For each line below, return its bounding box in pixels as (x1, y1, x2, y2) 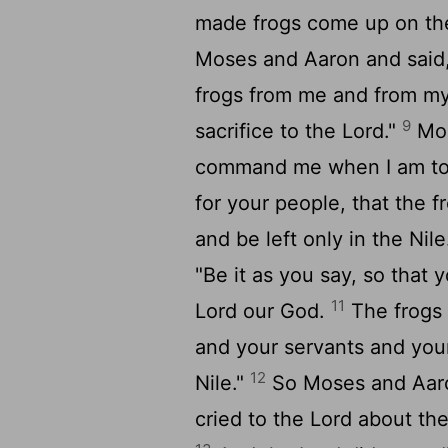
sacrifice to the (195, 119, 343, 143)
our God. (237, 299, 332, 323)
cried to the (195, 407, 311, 431)
